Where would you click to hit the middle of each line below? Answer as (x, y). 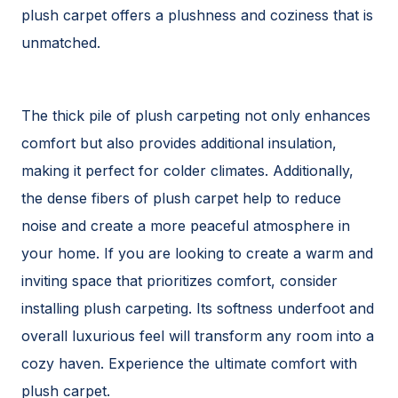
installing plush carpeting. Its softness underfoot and (198, 308)
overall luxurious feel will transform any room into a (198, 336)
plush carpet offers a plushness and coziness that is (197, 15)
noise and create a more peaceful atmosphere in (186, 226)
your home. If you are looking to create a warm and (197, 253)
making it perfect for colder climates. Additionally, (187, 171)
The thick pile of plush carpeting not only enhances (196, 115)
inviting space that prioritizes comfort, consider (179, 281)
